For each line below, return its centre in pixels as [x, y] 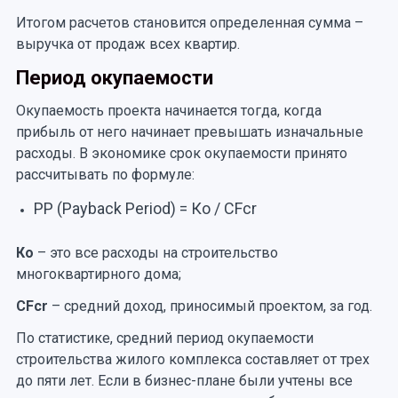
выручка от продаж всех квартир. [127, 44]
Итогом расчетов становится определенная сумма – [189, 22]
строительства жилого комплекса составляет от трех [192, 359]
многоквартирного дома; [98, 274]
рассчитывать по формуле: [105, 174]
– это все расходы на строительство [155, 252]
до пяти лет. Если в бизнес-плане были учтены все [184, 380]
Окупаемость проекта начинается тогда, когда [168, 110]
